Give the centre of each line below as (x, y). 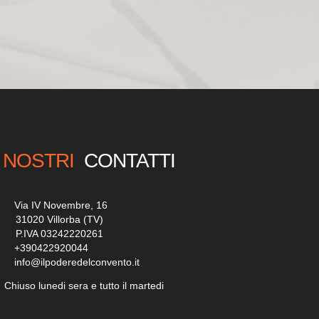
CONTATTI (127, 161)
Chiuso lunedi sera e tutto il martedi (83, 286)
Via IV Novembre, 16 (59, 205)
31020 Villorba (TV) (58, 219)
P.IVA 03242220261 (59, 234)
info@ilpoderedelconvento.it (75, 262)
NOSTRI (38, 161)
